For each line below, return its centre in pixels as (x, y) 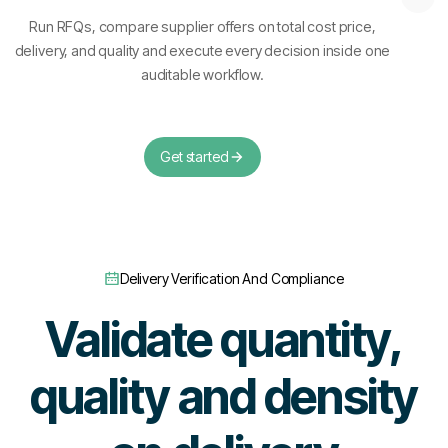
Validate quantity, (224, 339)
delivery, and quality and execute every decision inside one (202, 50)
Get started (194, 156)
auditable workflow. (202, 74)
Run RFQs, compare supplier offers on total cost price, (202, 26)
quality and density (224, 396)
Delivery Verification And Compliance (232, 278)
